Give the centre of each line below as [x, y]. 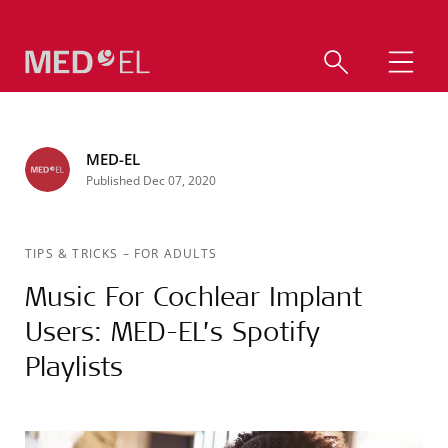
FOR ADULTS [176, 253]
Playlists [74, 365]
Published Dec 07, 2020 [151, 180]
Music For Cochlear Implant [193, 295]
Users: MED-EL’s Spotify [172, 330]
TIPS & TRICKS [74, 253]
